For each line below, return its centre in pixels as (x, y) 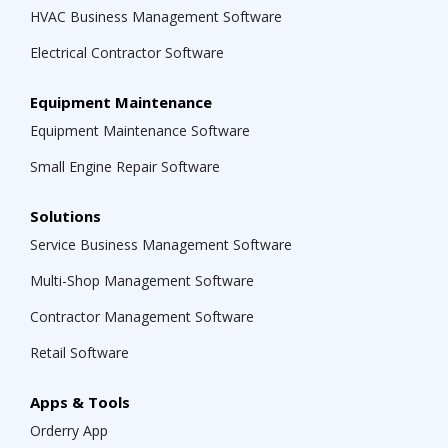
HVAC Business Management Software (156, 16)
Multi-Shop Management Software (142, 280)
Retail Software (79, 352)
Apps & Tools (80, 402)
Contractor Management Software (142, 316)
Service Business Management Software (161, 244)
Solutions (65, 216)
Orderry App (69, 430)
